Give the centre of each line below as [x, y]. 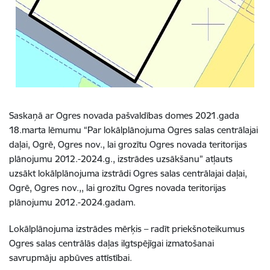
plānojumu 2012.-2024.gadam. [72, 202]
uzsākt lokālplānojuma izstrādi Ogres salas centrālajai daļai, [128, 173]
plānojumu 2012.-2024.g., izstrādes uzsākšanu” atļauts [121, 159]
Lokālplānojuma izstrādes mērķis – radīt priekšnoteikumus [127, 229]
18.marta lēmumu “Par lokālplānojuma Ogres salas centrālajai [133, 130]
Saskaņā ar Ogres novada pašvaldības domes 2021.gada [124, 115]
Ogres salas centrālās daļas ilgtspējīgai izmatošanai [111, 243]
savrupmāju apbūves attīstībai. [71, 258]
